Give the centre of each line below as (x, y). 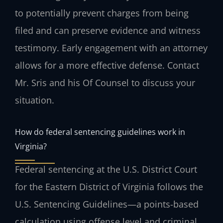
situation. (35, 100)
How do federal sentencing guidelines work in (100, 132)
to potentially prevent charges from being (102, 13)
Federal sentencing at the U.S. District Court (106, 169)
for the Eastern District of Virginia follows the (109, 187)
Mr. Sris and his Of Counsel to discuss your (105, 82)
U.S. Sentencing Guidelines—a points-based (107, 204)
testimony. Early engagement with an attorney (111, 48)
